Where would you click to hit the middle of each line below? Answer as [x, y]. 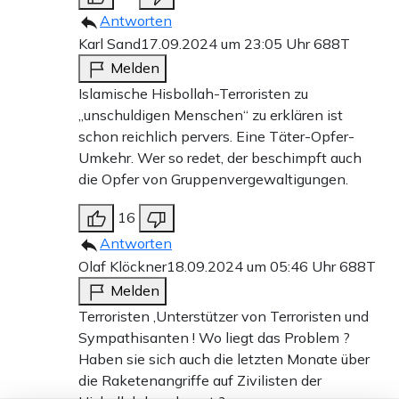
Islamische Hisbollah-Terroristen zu [193, 94]
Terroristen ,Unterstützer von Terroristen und [224, 317]
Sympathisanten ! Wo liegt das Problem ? [214, 338]
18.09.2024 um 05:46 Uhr [253, 267]
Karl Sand [110, 44]
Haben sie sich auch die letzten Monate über [224, 359]
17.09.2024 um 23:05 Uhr [227, 44]
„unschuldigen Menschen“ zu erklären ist [211, 115]
